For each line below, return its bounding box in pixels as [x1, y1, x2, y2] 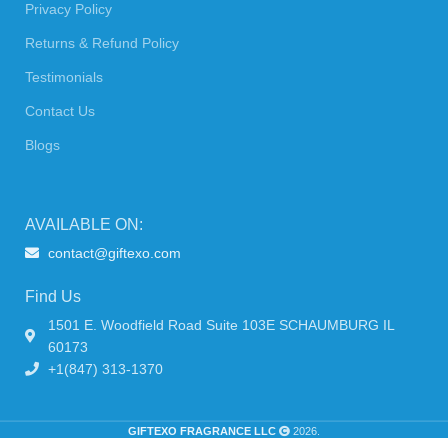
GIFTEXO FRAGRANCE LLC [128, 424, 276, 437]
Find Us [25, 287, 82, 305]
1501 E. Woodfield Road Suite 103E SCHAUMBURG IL [47, 316, 394, 333]
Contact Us [25, 102, 96, 119]
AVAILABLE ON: [25, 215, 144, 233]
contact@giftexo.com [47, 244, 181, 261]
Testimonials [25, 68, 104, 85]
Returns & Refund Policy [25, 34, 180, 51]
